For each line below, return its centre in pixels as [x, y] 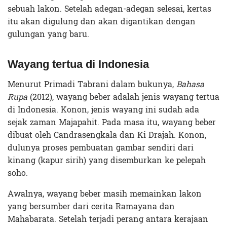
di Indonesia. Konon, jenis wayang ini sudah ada [103, 109]
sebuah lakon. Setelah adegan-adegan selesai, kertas [109, 9]
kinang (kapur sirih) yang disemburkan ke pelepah [107, 160]
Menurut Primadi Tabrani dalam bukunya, [92, 84]
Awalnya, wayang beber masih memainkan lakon [105, 194]
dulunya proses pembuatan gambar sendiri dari [101, 147]
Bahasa [190, 84]
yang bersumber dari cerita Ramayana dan [91, 206]
